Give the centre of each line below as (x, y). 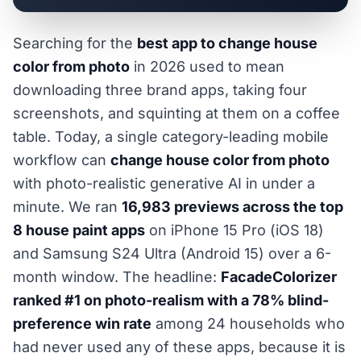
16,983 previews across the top (232, 207)
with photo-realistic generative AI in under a (164, 183)
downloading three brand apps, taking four (160, 90)
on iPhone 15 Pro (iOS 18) (234, 230)
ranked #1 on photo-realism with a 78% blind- (171, 300)
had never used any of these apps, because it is (179, 347)
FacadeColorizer (279, 277)
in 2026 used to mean (207, 66)
